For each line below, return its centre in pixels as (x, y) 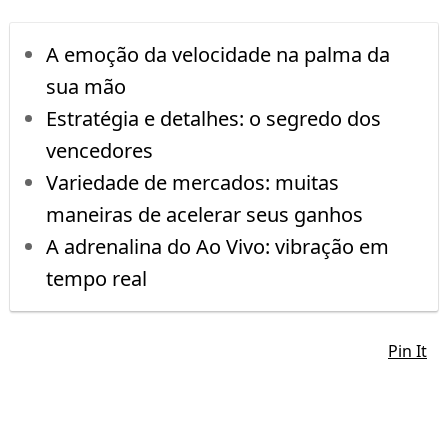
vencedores (99, 150)
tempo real (96, 278)
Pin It (407, 351)
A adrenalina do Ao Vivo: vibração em (217, 246)
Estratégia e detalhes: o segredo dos (213, 118)
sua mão (86, 86)
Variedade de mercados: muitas (192, 182)
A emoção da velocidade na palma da (218, 54)
